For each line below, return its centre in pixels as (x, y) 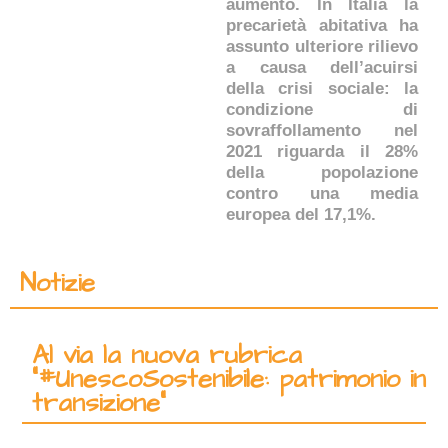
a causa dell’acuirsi (322, 67)
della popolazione (322, 172)
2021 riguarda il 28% (322, 151)
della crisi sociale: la (322, 88)
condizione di (322, 109)
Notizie (57, 283)
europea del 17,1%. (301, 214)
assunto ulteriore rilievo (322, 46)
